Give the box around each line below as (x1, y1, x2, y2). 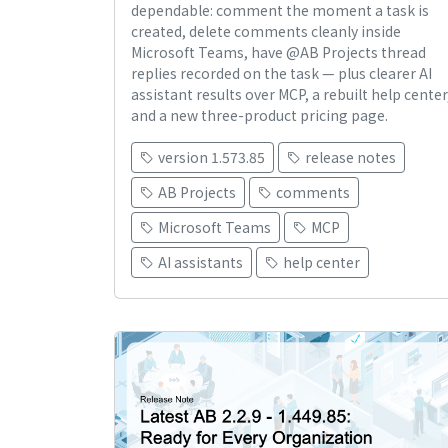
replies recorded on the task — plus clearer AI (131, 63, 432, 84)
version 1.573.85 (158, 147, 265, 168)
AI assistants (158, 252, 243, 273)
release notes (305, 147, 396, 168)
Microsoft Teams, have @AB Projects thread (131, 42, 426, 63)
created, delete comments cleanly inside (131, 21, 401, 42)
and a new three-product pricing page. (131, 105, 388, 126)
